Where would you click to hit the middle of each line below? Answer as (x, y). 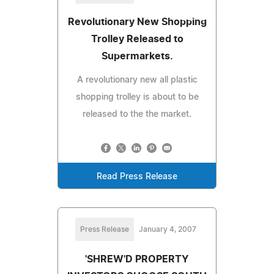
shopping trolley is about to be (137, 97)
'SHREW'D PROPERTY (137, 259)
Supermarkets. (137, 56)
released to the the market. (137, 114)
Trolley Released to (137, 39)
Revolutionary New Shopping (137, 22)
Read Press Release (137, 176)
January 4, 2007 (168, 229)
